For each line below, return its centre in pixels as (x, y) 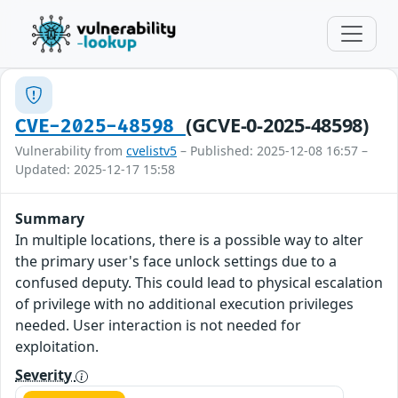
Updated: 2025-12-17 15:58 (95, 169)
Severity (45, 375)
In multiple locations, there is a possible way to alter (189, 240)
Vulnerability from (71, 151)
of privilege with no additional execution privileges (184, 304)
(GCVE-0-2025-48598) (277, 125)
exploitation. (57, 346)
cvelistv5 (151, 151)
